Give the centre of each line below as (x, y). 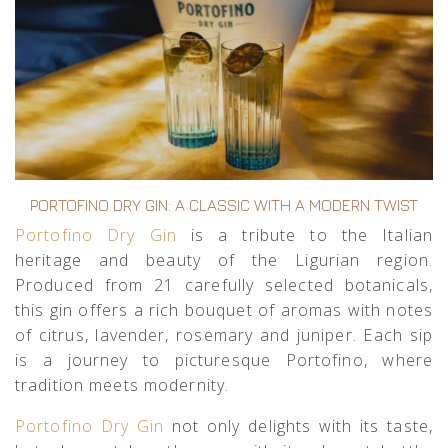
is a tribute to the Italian (304, 235)
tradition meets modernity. (122, 385)
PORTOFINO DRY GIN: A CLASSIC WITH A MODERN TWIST (224, 205)
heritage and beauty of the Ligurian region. (224, 260)
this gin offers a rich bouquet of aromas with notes (224, 310)
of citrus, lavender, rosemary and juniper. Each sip (224, 335)
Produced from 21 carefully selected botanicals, (224, 285)
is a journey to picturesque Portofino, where (224, 360)
